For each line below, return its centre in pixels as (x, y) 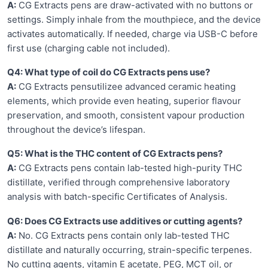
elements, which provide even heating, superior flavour (124, 101)
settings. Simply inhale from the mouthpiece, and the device (134, 19)
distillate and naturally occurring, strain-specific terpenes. (130, 249)
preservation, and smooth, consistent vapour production (126, 115)
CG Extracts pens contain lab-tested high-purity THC (129, 168)
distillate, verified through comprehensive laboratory (118, 182)
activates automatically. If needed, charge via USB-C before (133, 33)
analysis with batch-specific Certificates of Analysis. (117, 197)
